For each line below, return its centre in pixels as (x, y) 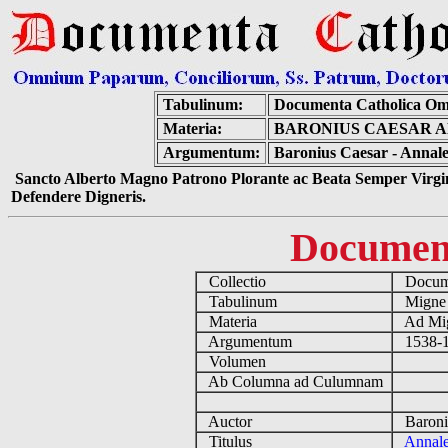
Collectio (235, 281)
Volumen (235, 361)
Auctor (228, 421)
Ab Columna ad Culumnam (294, 381)
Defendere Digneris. (78, 196)
